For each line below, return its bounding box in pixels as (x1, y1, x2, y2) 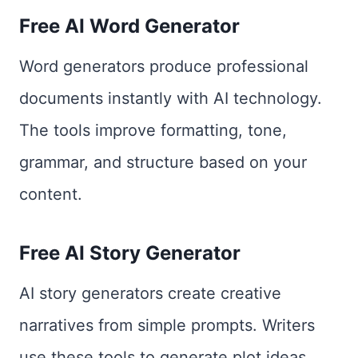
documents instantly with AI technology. (19, 89, 322, 108)
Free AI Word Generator (19, 14, 240, 38)
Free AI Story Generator (19, 241, 241, 265)
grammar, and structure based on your (19, 153, 307, 172)
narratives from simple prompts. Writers (19, 316, 315, 335)
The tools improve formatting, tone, (19, 121, 287, 140)
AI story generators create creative (19, 284, 281, 303)
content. (19, 185, 82, 204)
